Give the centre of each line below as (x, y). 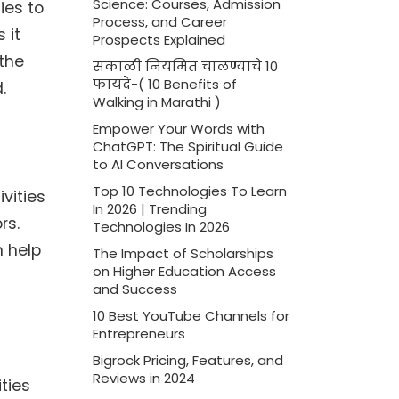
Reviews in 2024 (143, 378)
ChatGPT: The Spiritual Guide (187, 147)
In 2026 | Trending (149, 209)
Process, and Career (159, 22)
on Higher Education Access (184, 271)
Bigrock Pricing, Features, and (187, 360)
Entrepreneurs (138, 334)
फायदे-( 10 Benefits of (164, 84)
